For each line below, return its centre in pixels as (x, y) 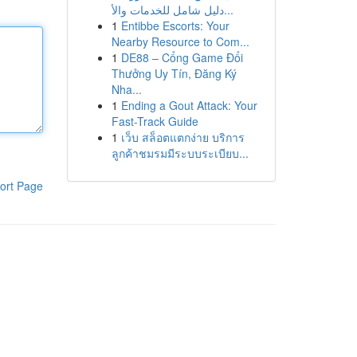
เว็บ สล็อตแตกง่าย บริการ (182, 137)
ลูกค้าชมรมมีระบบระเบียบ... (180, 153)
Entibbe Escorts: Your (175, 25)
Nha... (126, 89)
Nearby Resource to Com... (180, 41)
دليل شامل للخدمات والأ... (228, 10)
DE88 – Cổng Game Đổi (182, 57)
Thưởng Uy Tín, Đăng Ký (174, 73)
